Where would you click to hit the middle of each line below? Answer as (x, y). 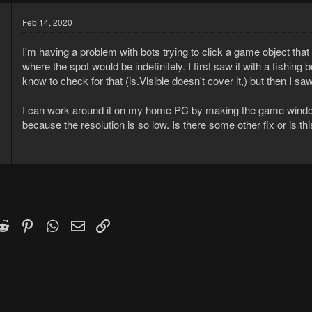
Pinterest (56, 223)
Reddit (25, 223)
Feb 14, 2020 (47, 22)
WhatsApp (85, 223)
